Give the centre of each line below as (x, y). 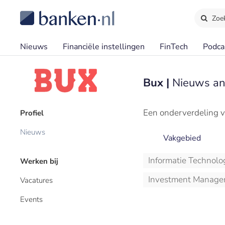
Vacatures (36, 180)
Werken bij (39, 161)
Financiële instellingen (104, 47)
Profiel (32, 113)
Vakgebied (182, 138)
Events (31, 199)
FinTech (174, 47)
